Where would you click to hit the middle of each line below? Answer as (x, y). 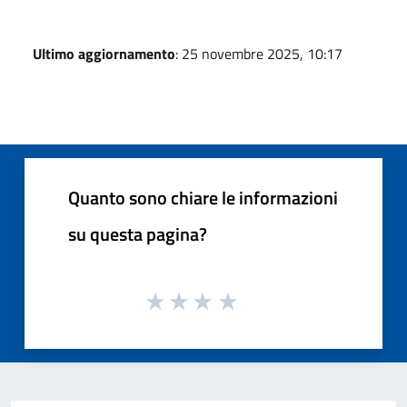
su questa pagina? (138, 233)
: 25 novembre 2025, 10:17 (259, 53)
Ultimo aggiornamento (104, 53)
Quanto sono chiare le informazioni (203, 197)
